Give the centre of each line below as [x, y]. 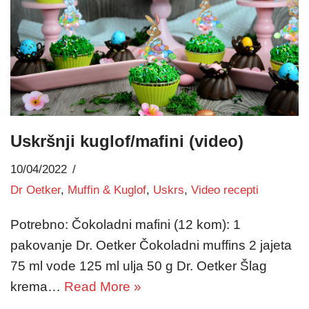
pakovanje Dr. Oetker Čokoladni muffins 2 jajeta [151, 246]
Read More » [103, 287]
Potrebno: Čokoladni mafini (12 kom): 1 [126, 225]
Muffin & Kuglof [107, 190]
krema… [37, 287]
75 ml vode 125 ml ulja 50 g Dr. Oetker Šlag [139, 266]
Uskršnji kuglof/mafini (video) [127, 141]
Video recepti [225, 190]
